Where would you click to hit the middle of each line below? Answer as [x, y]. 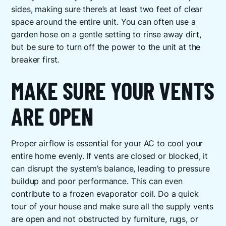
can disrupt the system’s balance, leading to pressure [111, 168]
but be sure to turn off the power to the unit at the [106, 47]
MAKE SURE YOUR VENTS [113, 91]
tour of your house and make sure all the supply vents [112, 206]
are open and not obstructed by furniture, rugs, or [105, 219]
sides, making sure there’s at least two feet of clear [107, 9]
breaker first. [35, 60]
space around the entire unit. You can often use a [103, 22]
